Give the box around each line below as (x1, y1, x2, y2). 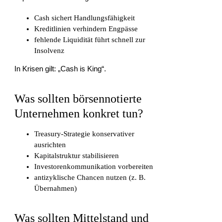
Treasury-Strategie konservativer (34, 130, 135, 138)
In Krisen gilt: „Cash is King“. (14, 64, 107, 73)
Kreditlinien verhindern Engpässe (34, 25, 138, 33)
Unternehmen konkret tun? (14, 107, 144, 120)
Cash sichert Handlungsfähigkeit (34, 14, 135, 22)
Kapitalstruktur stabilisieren (34, 152, 119, 160)
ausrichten (34, 141, 66, 149)
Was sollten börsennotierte (14, 92, 142, 106)
